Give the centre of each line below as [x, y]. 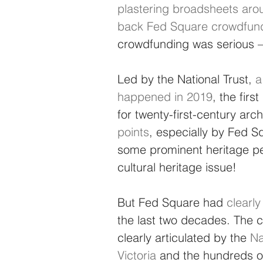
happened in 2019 [165, 96]
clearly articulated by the [184, 237]
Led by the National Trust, [186, 79]
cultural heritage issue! [177, 167]
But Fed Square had [172, 202]
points [133, 131]
